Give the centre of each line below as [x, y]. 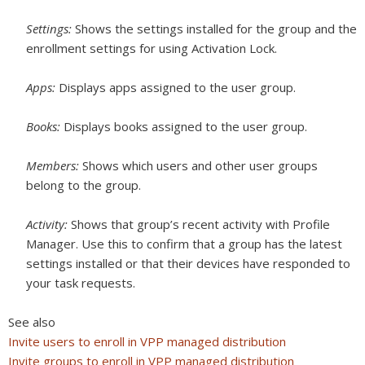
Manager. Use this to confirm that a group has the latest [184, 244]
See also [32, 322]
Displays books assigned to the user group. [185, 126]
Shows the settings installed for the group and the [216, 29]
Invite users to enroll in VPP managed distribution [147, 341]
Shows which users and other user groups [200, 165]
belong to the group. [84, 185]
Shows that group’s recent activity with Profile [200, 224]
